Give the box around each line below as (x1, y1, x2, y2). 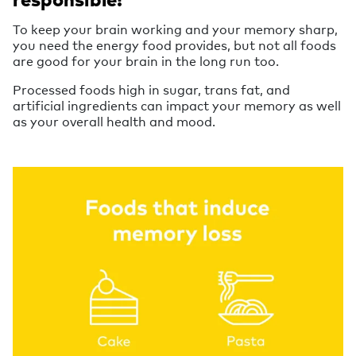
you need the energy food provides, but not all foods (13, 36, 336, 53)
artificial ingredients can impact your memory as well (13, 96, 341, 114)
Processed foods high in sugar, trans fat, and (13, 80, 290, 98)
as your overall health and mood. (13, 112, 215, 130)
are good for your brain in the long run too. (13, 52, 279, 69)
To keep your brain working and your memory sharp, (13, 20, 338, 37)
